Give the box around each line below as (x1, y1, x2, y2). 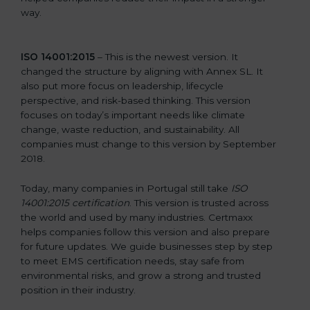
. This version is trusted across (129, 197, 268, 208)
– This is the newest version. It (95, 51, 238, 62)
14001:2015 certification (21, 197, 129, 208)
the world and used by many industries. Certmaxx (21, 211, 253, 223)
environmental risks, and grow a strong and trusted (21, 269, 261, 281)
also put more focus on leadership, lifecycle (21, 80, 224, 91)
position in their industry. (21, 284, 136, 295)
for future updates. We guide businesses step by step (21, 240, 273, 252)
